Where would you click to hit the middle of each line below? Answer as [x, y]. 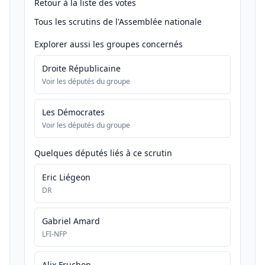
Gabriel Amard [71, 221]
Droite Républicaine [81, 68]
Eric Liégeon [66, 177]
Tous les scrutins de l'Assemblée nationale [118, 22]
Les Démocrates [73, 112]
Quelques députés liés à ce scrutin [103, 153]
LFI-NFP [54, 234]
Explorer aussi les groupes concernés [109, 44]
